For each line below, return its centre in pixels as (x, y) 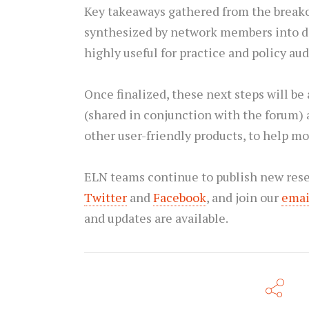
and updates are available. (156, 218)
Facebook (180, 198)
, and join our (244, 198)
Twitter (106, 198)
